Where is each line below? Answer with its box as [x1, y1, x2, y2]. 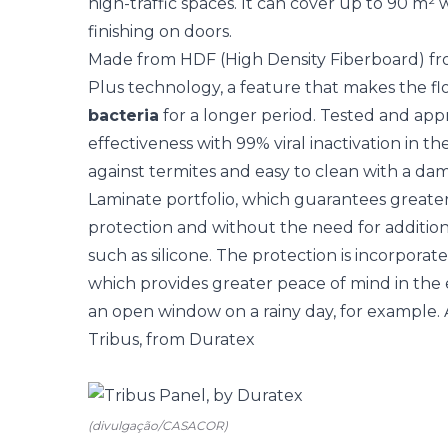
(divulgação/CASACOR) [88, 418, 228, 433]
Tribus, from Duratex [88, 330, 255, 349]
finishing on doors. [88, 22, 232, 41]
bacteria [88, 106, 159, 125]
